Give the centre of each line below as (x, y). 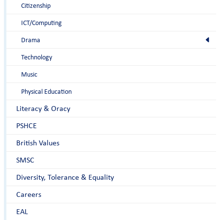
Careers (29, 194)
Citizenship (36, 5)
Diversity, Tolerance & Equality (65, 177)
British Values (38, 143)
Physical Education (46, 91)
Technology (37, 57)
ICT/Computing (41, 23)
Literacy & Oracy (43, 108)
